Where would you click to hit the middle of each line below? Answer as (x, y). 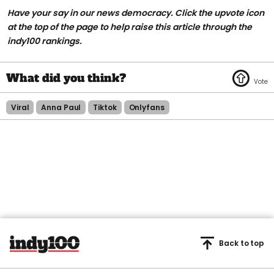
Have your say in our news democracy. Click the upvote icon (136, 13)
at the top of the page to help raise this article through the (130, 27)
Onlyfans (146, 108)
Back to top (242, 243)
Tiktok (105, 108)
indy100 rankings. (45, 41)
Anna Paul (61, 108)
